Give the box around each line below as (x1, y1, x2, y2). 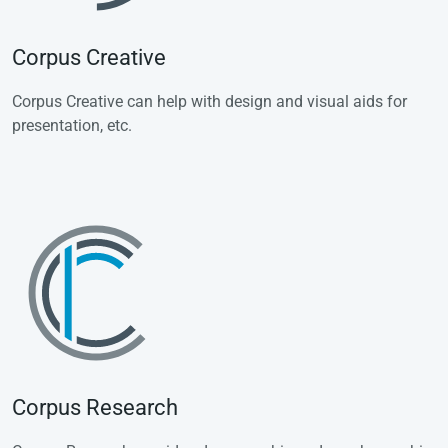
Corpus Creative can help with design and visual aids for (12, 92, 407, 112)
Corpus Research (12, 395, 178, 421)
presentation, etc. (12, 116, 132, 136)
